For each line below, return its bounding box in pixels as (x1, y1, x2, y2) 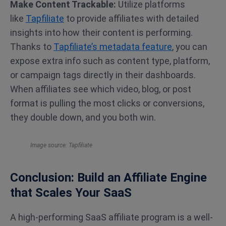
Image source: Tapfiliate (30, 142, 92, 149)
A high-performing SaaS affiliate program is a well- (10, 212, 213, 222)
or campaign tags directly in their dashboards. (10, 70, 196, 80)
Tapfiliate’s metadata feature (53, 41, 172, 52)
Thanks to (10, 41, 53, 52)
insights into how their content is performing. (10, 27, 193, 38)
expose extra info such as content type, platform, (10, 55, 210, 66)
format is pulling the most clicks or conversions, (10, 98, 204, 108)
